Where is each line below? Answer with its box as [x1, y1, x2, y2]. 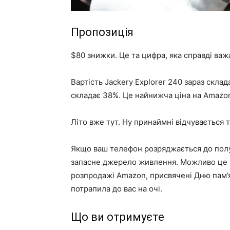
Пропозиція [71, 26, 133, 39]
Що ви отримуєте [71, 210, 164, 223]
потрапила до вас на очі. [71, 184, 162, 194]
